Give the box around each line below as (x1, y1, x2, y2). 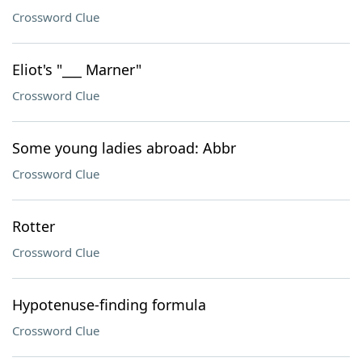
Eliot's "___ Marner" (12, 60, 141, 79)
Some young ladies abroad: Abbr (12, 138, 236, 158)
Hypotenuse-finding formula (12, 295, 206, 314)
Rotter (12, 217, 55, 236)
